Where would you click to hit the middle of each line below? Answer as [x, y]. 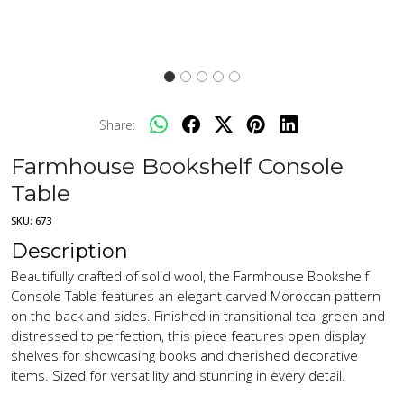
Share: [117, 124]
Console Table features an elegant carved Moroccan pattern [196, 295]
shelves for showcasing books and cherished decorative [184, 355]
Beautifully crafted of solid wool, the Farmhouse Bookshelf [190, 275]
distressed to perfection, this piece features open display [188, 335]
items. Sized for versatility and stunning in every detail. [178, 375]
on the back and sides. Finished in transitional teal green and [198, 315]
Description [69, 251]
